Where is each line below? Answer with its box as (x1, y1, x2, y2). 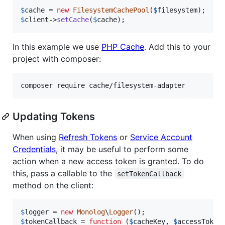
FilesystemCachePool (73, 6, 149, 14)
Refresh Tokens (59, 132, 117, 142)
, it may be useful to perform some (56, 144, 188, 154)
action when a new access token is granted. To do (13, 156, 204, 166)
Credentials (13, 144, 56, 154)
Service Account (130, 132, 192, 142)
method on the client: (13, 180, 93, 190)
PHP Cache (101, 41, 144, 52)
